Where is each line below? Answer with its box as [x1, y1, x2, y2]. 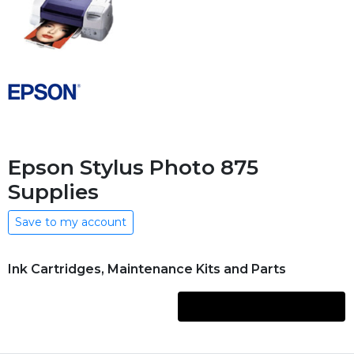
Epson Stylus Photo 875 [8, 154, 258, 180]
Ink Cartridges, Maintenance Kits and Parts [8, 262, 286, 277]
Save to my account [15, 215, 126, 229]
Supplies [8, 179, 99, 205]
